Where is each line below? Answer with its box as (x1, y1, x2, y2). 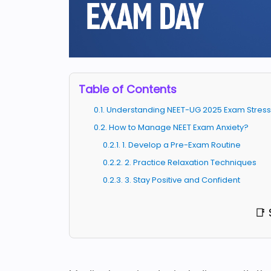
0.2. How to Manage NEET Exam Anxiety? (94, 122, 249, 134)
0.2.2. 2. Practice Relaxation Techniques (103, 157, 256, 169)
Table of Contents (79, 82, 177, 97)
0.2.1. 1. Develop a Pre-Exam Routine (103, 139, 241, 151)
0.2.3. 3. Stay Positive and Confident (103, 174, 240, 186)
